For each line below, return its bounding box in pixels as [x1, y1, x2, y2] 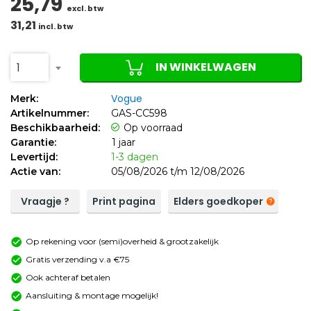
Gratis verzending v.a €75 [26, 254, 129, 265]
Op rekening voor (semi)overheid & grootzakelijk [26, 236, 219, 247]
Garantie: [10, 136, 56, 149]
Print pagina [92, 194, 155, 209]
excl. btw [67, 3, 103, 15]
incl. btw [38, 22, 73, 33]
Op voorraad [124, 121, 183, 135]
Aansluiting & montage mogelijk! [26, 290, 158, 301]
